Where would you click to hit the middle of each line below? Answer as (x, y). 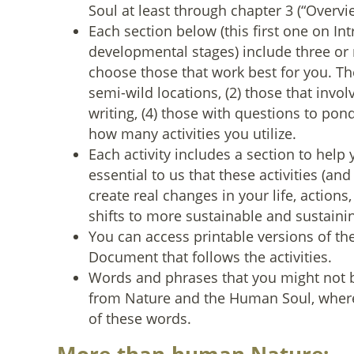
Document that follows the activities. (210, 257)
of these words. (140, 318)
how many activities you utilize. (192, 134)
